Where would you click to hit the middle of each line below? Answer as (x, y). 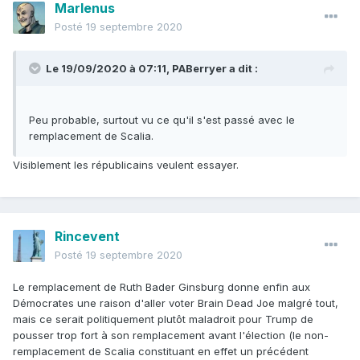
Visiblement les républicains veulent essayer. (126, 165)
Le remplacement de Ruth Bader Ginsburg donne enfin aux (162, 287)
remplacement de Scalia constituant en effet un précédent (161, 352)
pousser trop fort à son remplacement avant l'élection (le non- (171, 335)
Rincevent (87, 237)
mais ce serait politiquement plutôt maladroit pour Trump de (163, 319)
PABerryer (199, 69)
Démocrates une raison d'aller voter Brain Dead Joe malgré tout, (176, 303)
